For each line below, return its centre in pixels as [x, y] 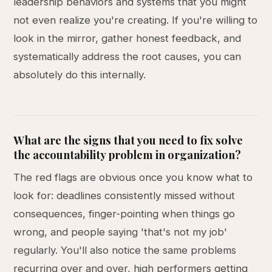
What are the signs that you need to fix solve [128, 140]
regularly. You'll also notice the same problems [125, 250]
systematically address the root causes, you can [127, 56]
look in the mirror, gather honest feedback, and [127, 38]
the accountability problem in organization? [127, 155]
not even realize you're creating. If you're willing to [136, 20]
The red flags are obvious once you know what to [133, 177]
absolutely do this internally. [80, 75]
